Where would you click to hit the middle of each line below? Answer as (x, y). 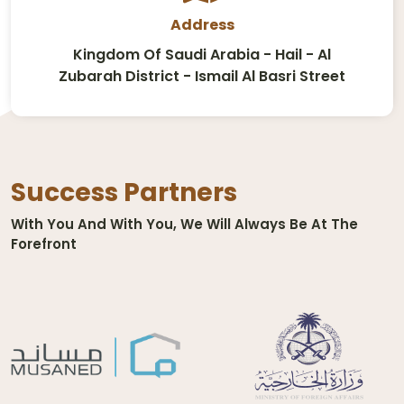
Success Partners (124, 193)
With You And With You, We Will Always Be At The (184, 225)
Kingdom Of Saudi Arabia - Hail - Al (202, 55)
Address (202, 25)
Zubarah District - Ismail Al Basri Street (202, 77)
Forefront (44, 244)
